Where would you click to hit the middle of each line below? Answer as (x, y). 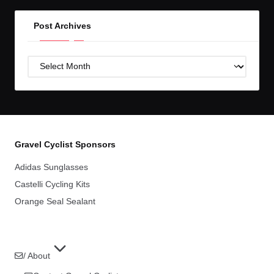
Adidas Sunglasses (51, 167)
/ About (37, 256)
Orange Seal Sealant (55, 201)
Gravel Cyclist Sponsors (65, 144)
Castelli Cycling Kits (52, 184)
